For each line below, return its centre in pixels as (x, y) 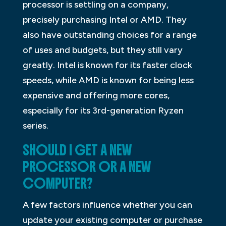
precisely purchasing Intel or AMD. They (104, 20)
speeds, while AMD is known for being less (108, 80)
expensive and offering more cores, (96, 96)
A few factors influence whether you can (107, 205)
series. (35, 126)
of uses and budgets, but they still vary (102, 50)
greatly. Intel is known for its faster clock (107, 65)
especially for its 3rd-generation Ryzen (103, 111)
